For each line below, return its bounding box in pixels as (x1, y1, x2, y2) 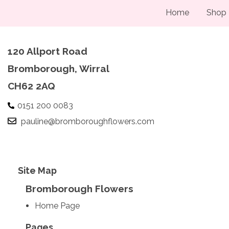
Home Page (34, 200, 80, 211)
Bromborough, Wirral (8, 63, 109, 74)
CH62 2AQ (8, 80, 55, 91)
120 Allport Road (8, 45, 87, 57)
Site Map (18, 165, 57, 176)
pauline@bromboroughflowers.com (21, 116, 154, 126)
